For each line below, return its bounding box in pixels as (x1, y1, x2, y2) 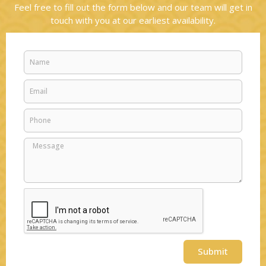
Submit (198, 245, 228, 258)
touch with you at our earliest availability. (50, 14, 216, 26)
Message (23, 137, 58, 149)
